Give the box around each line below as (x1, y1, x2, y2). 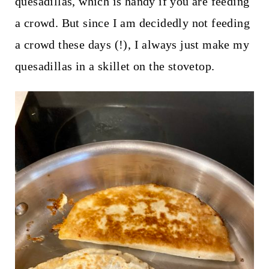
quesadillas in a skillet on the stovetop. (14, 59, 215, 73)
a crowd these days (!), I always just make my (14, 37, 249, 51)
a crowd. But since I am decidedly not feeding (14, 16, 250, 29)
